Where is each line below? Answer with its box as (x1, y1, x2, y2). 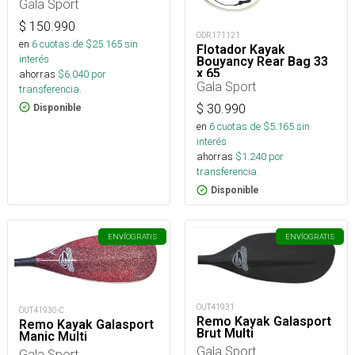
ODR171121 (197, 30, 240, 41)
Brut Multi (197, 325, 254, 341)
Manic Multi (19, 329, 87, 345)
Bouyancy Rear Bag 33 (197, 54, 328, 70)
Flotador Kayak (197, 42, 285, 58)
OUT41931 (197, 301, 235, 312)
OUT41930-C (19, 305, 64, 316)
